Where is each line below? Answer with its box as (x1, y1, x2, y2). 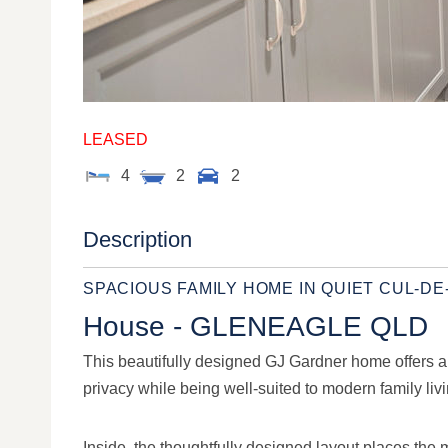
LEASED (83, 131, 148, 148)
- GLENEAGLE (173, 311, 370, 342)
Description (83, 227, 192, 252)
